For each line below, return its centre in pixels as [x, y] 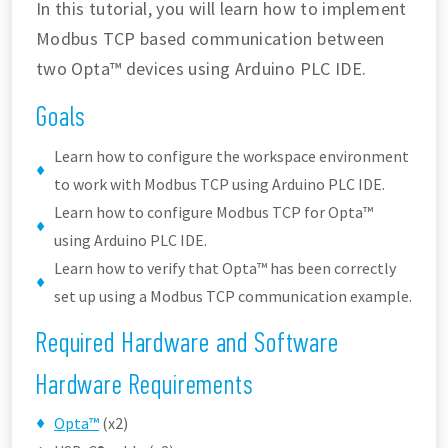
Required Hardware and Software [187, 342]
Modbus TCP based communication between [210, 38]
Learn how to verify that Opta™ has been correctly [225, 267]
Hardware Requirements [144, 383]
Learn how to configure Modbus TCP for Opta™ [213, 211]
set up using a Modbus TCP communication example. [233, 295]
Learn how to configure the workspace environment [231, 155]
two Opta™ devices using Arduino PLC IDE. [201, 68]
